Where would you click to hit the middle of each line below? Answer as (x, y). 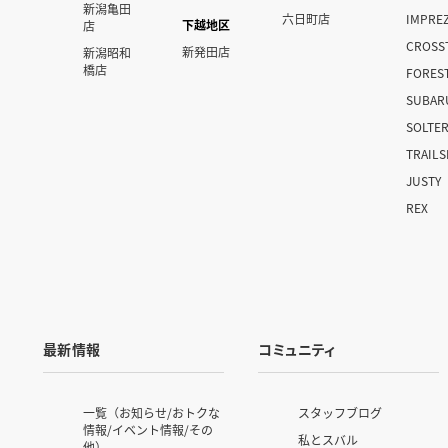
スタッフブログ (340, 412)
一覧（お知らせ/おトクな (151, 412)
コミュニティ (297, 348)
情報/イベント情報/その (147, 429)
